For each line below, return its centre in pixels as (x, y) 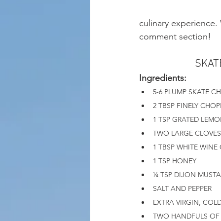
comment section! (176, 37)
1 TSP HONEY (175, 161)
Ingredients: (164, 78)
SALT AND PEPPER (182, 189)
